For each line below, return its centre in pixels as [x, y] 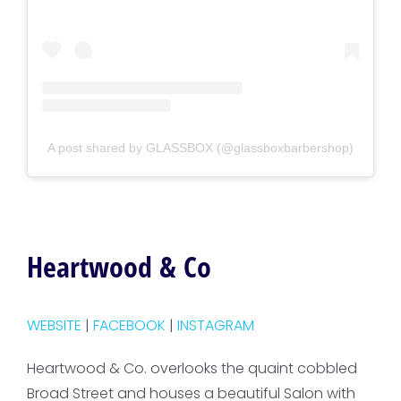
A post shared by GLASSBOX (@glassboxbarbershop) [200, 147]
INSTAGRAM [215, 325]
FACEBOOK [129, 325]
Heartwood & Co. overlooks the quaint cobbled [192, 368]
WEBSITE [54, 325]
